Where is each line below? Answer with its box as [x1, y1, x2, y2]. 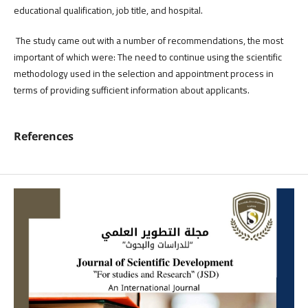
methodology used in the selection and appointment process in [13, 64, 274, 82]
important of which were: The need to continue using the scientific [13, 47, 282, 66]
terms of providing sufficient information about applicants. [13, 80, 250, 99]
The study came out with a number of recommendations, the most [13, 31, 283, 49]
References [13, 128, 74, 144]
